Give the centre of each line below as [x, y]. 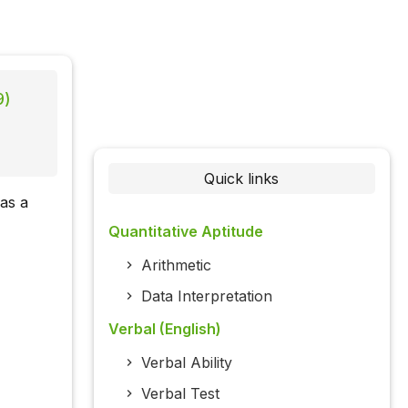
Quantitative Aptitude [185, 232]
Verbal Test [180, 394]
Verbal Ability [186, 363]
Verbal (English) [164, 329]
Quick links [242, 179]
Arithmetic [176, 265]
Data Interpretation [206, 296]
